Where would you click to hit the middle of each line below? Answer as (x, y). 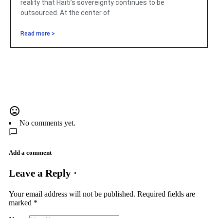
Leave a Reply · (43, 173)
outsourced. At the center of (65, 13)
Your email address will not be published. (72, 194)
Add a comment (30, 153)
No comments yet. (47, 123)
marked (21, 203)
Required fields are (166, 194)
